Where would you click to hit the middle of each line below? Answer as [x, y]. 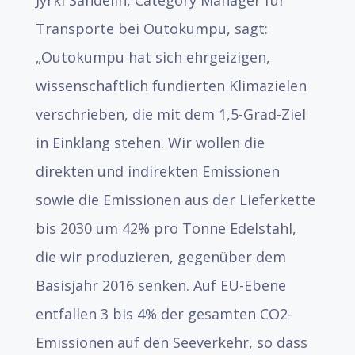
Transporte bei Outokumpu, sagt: [151, 29]
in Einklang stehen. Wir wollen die [150, 143]
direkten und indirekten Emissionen [157, 171]
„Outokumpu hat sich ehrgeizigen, [153, 57]
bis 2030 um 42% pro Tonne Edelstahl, [166, 228]
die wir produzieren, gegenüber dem [160, 257]
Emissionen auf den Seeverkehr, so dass [171, 342]
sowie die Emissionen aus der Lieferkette [175, 200]
